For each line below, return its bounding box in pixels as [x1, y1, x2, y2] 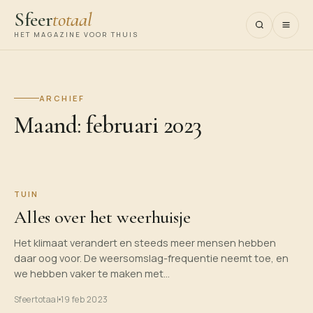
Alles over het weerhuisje [14, 206, 191, 228]
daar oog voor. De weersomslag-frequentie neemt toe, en [14, 252, 289, 265]
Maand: [14, 111, 87, 140]
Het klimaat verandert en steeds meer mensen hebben [14, 236, 276, 249]
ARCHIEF [39, 93, 85, 103]
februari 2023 [86, 111, 202, 140]
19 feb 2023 [61, 293, 108, 305]
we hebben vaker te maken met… [14, 267, 170, 280]
